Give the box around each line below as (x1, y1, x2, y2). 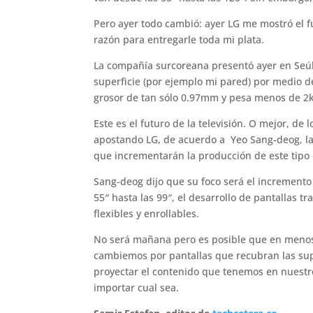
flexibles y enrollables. (94, 206, 200, 220)
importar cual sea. (94, 280, 180, 294)
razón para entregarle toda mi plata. (94, 32, 265, 46)
